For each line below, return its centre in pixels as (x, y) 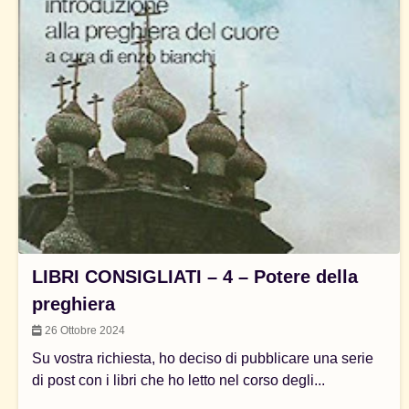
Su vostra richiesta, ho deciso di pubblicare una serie (203, 358)
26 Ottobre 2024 (84, 330)
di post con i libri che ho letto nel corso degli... (178, 380)
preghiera (73, 304)
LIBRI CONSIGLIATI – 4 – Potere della (195, 276)
